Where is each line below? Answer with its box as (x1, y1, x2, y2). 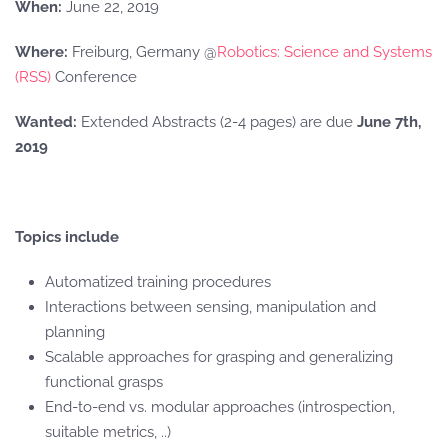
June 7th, (357, 113, 421, 131)
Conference (51, 68, 137, 86)
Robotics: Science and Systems (217, 43, 432, 61)
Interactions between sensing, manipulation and (45, 298, 376, 316)
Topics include (15, 228, 119, 246)
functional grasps (45, 373, 163, 391)
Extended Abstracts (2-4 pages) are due (77, 113, 357, 131)
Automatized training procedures (45, 273, 271, 291)
